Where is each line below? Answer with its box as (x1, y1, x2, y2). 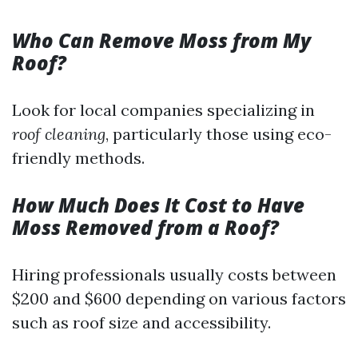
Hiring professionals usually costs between (12, 265, 336, 284)
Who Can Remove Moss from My (12, 27, 311, 54)
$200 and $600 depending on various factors (12, 288, 346, 308)
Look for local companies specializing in (12, 100, 315, 120)
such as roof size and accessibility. (12, 312, 271, 332)
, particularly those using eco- (105, 124, 332, 144)
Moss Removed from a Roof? (12, 214, 279, 241)
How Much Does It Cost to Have (12, 192, 304, 218)
